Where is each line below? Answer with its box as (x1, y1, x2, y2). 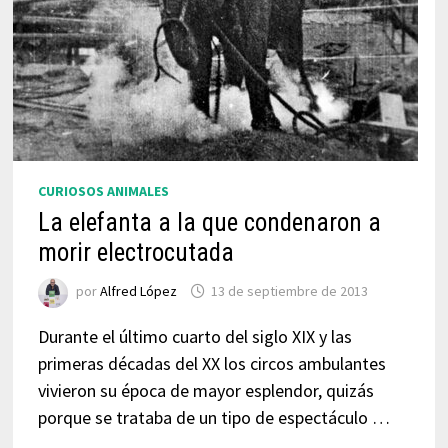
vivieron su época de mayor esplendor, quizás (37, 379, 374, 402)
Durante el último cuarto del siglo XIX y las (37, 325, 352, 348)
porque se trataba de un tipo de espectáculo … (37, 406, 390, 429)
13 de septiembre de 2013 (210, 282, 368, 301)
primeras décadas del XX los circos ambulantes (37, 352, 386, 375)
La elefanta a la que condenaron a (37, 208, 381, 237)
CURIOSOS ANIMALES (37, 182, 169, 200)
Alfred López (99, 282, 177, 301)
